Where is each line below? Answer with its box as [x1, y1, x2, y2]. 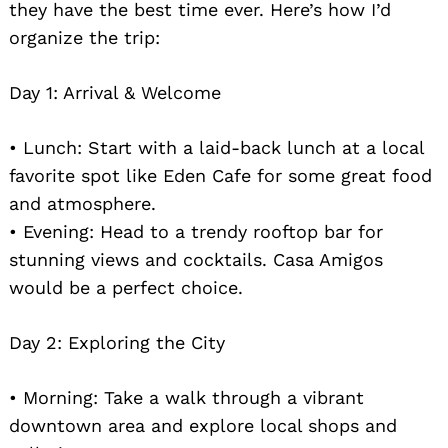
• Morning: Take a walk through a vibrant [9, 386, 364, 408]
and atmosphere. [9, 192, 156, 214]
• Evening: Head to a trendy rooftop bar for [9, 220, 383, 242]
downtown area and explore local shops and [9, 414, 397, 436]
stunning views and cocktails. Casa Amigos [9, 248, 383, 270]
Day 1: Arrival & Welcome [9, 81, 221, 103]
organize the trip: [9, 26, 160, 48]
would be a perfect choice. [9, 276, 243, 298]
